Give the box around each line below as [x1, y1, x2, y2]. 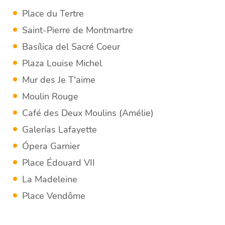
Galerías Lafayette [22, 124, 97, 136]
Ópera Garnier [22, 140, 80, 153]
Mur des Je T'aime [22, 74, 96, 86]
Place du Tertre [22, 8, 84, 20]
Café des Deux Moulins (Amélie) [22, 107, 154, 120]
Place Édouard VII [22, 157, 95, 169]
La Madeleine [22, 173, 78, 186]
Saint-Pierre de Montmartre [22, 24, 134, 37]
